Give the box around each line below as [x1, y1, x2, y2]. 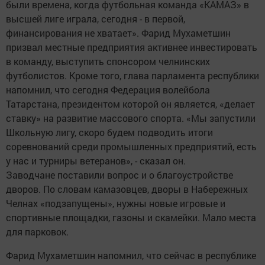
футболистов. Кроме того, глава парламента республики [6, 69, 259, 82]
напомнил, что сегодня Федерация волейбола [6, 83, 210, 96]
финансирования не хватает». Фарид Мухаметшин [6, 27, 231, 39]
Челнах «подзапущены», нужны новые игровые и [6, 197, 225, 209]
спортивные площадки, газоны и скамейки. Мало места [6, 211, 256, 224]
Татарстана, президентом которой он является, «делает [6, 98, 255, 110]
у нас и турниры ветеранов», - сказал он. [6, 154, 198, 167]
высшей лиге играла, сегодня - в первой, [6, 12, 185, 25]
